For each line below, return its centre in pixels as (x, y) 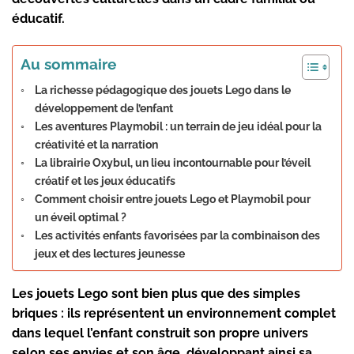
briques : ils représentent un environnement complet (174, 314)
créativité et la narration (96, 145)
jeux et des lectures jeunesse (109, 254)
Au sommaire (68, 64)
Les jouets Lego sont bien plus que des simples (156, 294)
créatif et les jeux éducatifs (105, 181)
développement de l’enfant (104, 108)
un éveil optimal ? (80, 217)
